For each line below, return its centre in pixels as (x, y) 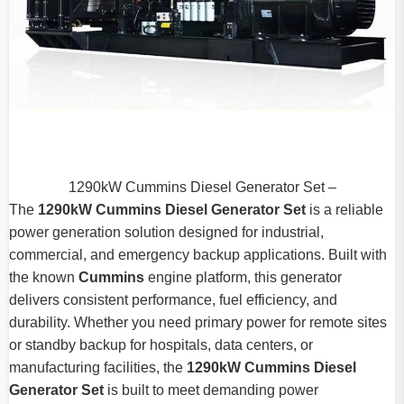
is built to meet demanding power (211, 390)
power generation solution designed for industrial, (166, 233)
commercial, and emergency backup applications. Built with (198, 255)
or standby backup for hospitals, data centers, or (161, 345)
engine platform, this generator (243, 278)
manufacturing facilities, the (98, 368)
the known (44, 278)
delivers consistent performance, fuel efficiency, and (173, 300)
